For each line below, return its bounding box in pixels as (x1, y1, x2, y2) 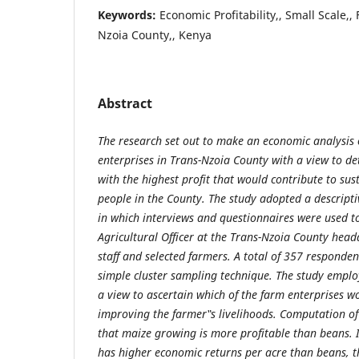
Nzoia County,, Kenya (98, 26, 212, 42)
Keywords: (98, 6, 159, 22)
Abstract (98, 94, 152, 112)
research (119, 132, 162, 148)
